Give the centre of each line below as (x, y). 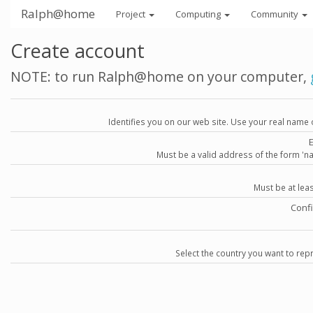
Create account (78, 51)
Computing (199, 14)
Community (276, 14)
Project (132, 14)
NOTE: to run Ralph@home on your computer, (160, 77)
